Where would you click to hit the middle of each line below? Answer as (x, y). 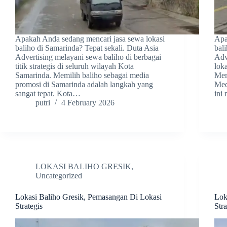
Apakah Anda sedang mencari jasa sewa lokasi (90, 39)
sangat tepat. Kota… (48, 94)
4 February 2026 (88, 103)
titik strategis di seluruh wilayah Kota (74, 66)
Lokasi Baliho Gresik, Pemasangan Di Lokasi (88, 197)
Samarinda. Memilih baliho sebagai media (82, 75)
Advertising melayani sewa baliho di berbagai (88, 57)
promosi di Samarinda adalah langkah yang (84, 85)
